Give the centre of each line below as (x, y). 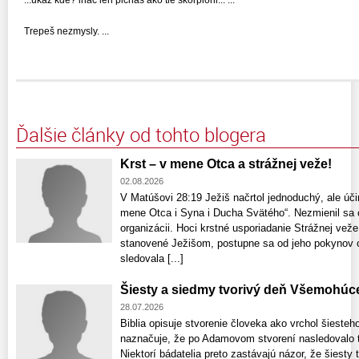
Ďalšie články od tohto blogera (141, 135)
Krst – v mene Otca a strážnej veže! (226, 164)
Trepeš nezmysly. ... (67, 32)
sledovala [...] (152, 259)
